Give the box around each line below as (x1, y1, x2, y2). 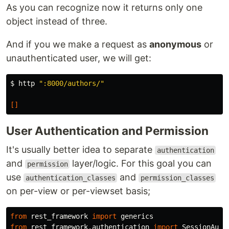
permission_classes (140, 174, 214, 182)
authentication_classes (25, 174, 116, 182)
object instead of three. (6, 16, 107, 27)
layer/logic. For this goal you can (70, 158, 212, 169)
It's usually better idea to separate (6, 144, 155, 155)
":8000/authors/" (39, 79, 104, 87)
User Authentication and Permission (6, 124, 209, 138)
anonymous (149, 39, 201, 50)
